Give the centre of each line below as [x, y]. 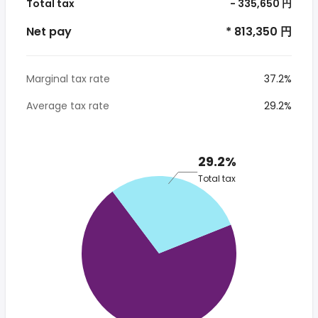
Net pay [49, 32]
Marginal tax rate [68, 79]
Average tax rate [68, 106]
